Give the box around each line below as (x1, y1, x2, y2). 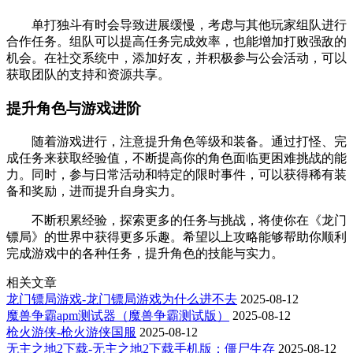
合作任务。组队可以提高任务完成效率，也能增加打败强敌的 (6, 35, 347, 49)
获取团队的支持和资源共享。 (6, 68, 170, 82)
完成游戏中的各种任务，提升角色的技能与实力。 (6, 246, 284, 260)
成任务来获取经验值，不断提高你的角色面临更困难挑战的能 (6, 150, 347, 165)
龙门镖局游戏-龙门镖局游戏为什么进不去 (6, 292, 237, 306)
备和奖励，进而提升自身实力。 (6, 184, 183, 198)
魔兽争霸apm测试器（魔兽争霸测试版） (6, 308, 229, 322)
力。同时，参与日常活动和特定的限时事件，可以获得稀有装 (6, 167, 347, 181)
